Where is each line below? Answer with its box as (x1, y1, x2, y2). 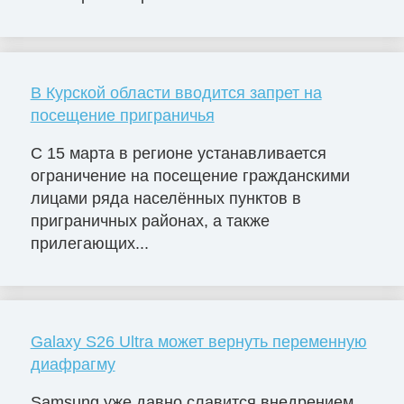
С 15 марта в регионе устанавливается (30, 143, 326, 162)
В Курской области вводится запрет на (30, 84, 322, 103)
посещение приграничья (30, 106, 215, 125)
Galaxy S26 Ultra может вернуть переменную (30, 332, 367, 351)
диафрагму (30, 354, 115, 373)
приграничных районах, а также (30, 211, 270, 230)
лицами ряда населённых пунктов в (30, 188, 301, 207)
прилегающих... (30, 234, 149, 252)
